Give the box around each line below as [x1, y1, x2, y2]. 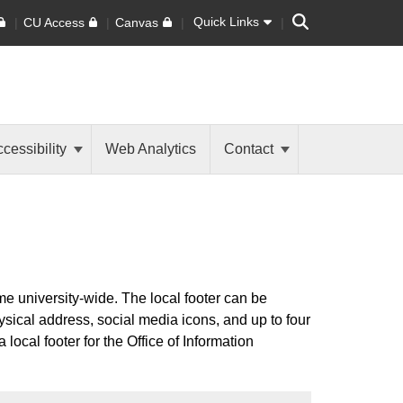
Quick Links [193, 14, 260, 29]
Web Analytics [105, 141, 196, 157]
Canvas [115, 14, 159, 30]
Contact [224, 141, 277, 157]
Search [291, 11, 333, 26]
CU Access [22, 14, 85, 30]
